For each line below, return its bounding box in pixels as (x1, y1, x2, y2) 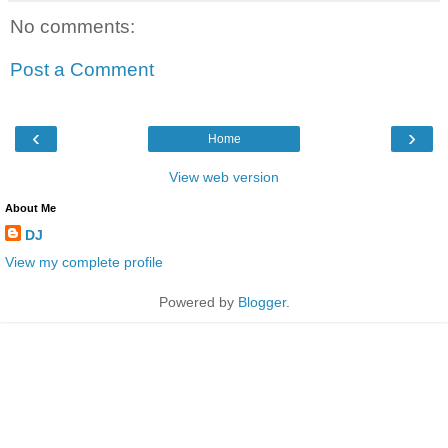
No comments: (10, 15, 135, 37)
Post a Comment (10, 59, 154, 81)
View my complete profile (5, 253, 163, 270)
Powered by (158, 293, 238, 310)
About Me (5, 201, 56, 214)
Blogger (237, 293, 286, 310)
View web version (169, 168, 279, 185)
